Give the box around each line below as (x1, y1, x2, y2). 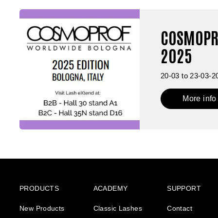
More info (182, 94, 217, 103)
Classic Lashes (93, 204, 142, 212)
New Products (19, 204, 65, 212)
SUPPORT (167, 184, 201, 192)
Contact (167, 204, 192, 212)
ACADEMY (93, 184, 128, 192)
